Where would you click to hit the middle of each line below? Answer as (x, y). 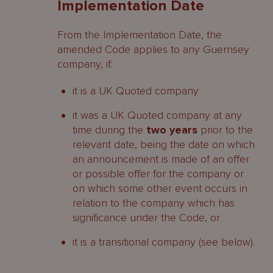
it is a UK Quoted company (136, 91)
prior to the (225, 130)
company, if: (85, 64)
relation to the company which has (154, 203)
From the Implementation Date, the (140, 35)
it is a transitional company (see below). (164, 242)
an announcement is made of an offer (161, 159)
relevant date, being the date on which (164, 144)
